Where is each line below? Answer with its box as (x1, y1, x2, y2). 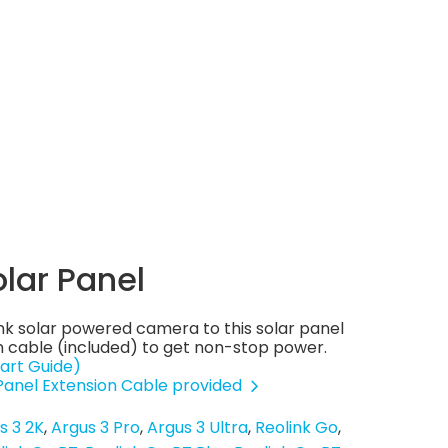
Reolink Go (255, 415, 338, 439)
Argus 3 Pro (51, 415, 140, 439)
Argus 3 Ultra (147, 415, 248, 439)
